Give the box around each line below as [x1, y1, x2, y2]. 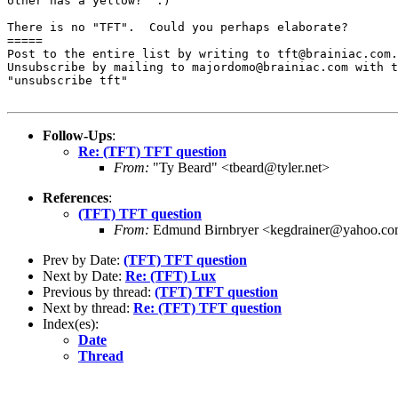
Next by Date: [43, 267, 125, 283]
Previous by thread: [43, 283, 155, 299]
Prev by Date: [43, 251, 123, 267]
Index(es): [43, 315, 99, 331]
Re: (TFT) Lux [125, 267, 216, 283]
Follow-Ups [43, 127, 112, 143]
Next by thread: [43, 299, 133, 315]
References [43, 189, 108, 205]
